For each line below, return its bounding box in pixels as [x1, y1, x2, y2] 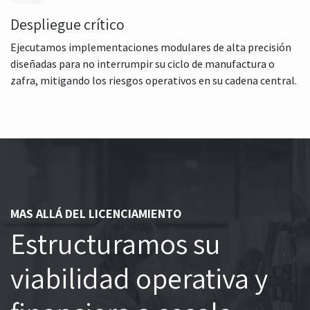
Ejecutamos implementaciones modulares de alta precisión [10, 39, 291, 54]
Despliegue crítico [10, 14, 125, 34]
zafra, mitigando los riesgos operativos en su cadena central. [10, 73, 297, 87]
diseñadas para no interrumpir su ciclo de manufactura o [10, 56, 275, 71]
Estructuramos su [10, 224, 221, 262]
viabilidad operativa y [10, 258, 268, 297]
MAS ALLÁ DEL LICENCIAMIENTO [10, 205, 181, 221]
